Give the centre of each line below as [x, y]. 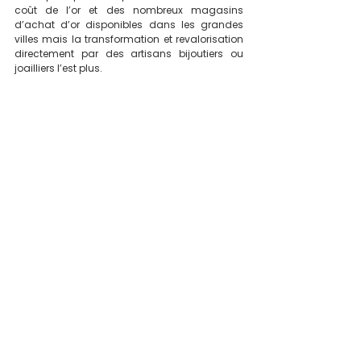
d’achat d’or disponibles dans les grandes [129, 24]
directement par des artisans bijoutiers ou [129, 53]
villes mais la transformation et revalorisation [129, 39]
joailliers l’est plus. [60, 68]
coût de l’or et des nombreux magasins [129, 10]
